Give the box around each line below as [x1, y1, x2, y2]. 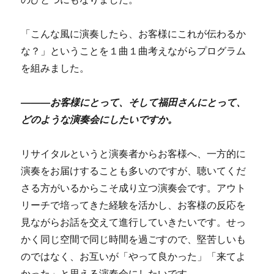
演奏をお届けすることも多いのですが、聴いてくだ [21, 165, 246, 176]
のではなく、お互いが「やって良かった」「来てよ [21, 251, 246, 262]
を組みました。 [21, 62, 90, 73]
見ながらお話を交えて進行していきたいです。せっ [21, 217, 246, 228]
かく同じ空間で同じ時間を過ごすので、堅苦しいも [21, 234, 246, 245]
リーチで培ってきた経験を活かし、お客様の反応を [21, 199, 246, 210]
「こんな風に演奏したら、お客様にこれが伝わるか [21, 28, 246, 39]
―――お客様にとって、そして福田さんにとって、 [21, 97, 246, 108]
